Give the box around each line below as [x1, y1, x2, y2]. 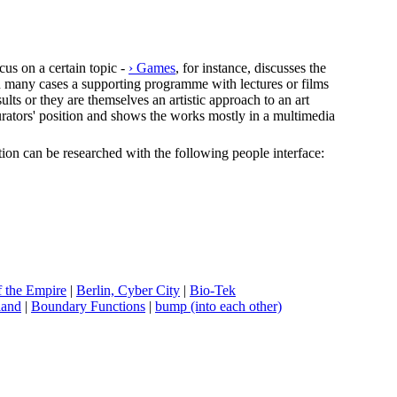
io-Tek [199, 283, 236, 298]
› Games [128, 60, 175, 75]
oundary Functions [41, 299, 145, 314]
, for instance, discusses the [175, 60, 326, 75]
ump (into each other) [162, 299, 282, 314]
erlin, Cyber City [86, 283, 180, 298]
